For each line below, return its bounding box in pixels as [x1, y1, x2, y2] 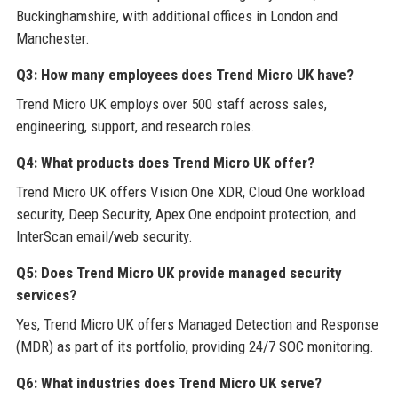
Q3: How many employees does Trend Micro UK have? [15, 65, 354, 84]
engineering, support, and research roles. [15, 116, 255, 135]
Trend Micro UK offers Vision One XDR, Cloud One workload [15, 182, 365, 201]
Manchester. [15, 28, 90, 47]
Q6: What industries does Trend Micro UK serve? [15, 373, 322, 392]
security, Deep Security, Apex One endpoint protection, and [15, 204, 356, 223]
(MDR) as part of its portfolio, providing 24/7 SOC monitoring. [15, 337, 374, 355]
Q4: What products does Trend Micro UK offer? [15, 153, 314, 171]
